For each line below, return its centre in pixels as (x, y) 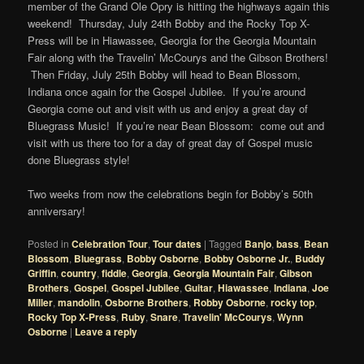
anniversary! (57, 210)
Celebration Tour (110, 243)
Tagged (226, 243)
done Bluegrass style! (79, 159)
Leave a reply (106, 331)
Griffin (42, 273)
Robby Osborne (230, 302)
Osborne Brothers (147, 302)
